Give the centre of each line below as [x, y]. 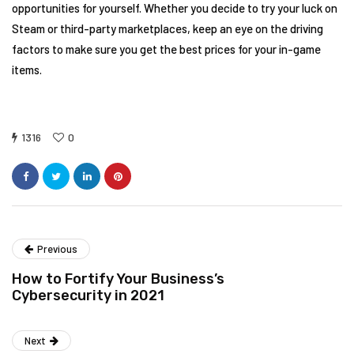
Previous [57, 249]
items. [27, 70]
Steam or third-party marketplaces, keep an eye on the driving [168, 29]
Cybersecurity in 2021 [88, 296]
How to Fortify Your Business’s [118, 279]
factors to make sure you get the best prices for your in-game [166, 49]
